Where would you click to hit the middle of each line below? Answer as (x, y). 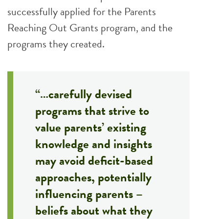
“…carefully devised (84, 94)
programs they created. (56, 44)
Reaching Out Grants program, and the (90, 28)
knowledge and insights (94, 144)
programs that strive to (92, 111)
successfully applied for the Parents (82, 11)
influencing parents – (89, 194)
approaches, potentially (93, 177)
